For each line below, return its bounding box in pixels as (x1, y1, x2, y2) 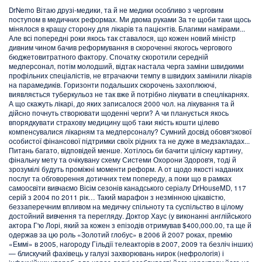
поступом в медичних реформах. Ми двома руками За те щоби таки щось (9, 14, 251, 24)
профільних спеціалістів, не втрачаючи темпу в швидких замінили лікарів (9, 70, 251, 80)
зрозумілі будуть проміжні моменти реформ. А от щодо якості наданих (9, 164, 243, 174)
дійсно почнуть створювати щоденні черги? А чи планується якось (9, 108, 229, 118)
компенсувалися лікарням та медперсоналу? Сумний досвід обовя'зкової (9, 126, 251, 136)
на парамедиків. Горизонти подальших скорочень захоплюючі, (9, 80, 216, 89)
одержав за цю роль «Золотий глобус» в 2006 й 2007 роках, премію (9, 229, 232, 239)
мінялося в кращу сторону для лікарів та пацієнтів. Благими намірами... (9, 23, 245, 33)
